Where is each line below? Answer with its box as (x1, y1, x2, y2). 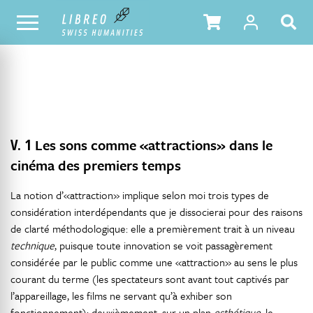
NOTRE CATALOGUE (13, 16, 82, 27)
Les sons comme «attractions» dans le (35, 135, 272, 155)
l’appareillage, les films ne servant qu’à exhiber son (10, 288, 232, 303)
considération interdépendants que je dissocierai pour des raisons (10, 204, 303, 219)
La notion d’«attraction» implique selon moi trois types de (10, 187, 269, 203)
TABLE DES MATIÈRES (191, 16, 266, 27)
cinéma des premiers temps (10, 155, 181, 175)
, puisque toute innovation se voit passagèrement (54, 238, 272, 253)
